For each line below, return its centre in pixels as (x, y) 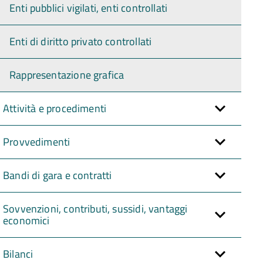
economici (26, 220)
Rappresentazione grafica (67, 75)
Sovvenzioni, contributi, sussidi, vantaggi (95, 208)
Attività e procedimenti (55, 108)
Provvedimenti (37, 141)
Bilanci (18, 254)
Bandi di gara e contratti (58, 175)
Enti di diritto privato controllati (81, 41)
